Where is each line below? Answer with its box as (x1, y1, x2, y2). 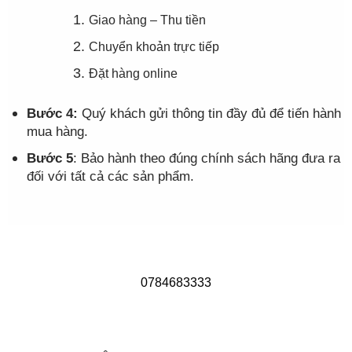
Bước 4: (26, 106, 78, 121)
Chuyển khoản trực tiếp (88, 40, 219, 54)
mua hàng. (26, 124, 88, 139)
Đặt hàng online (88, 67, 178, 81)
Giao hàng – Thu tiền (88, 13, 206, 27)
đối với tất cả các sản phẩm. (26, 169, 194, 185)
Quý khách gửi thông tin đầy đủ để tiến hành (77, 106, 341, 121)
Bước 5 (26, 151, 73, 167)
